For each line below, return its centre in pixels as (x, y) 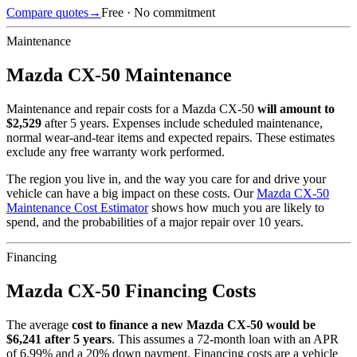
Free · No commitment (158, 13)
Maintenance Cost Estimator (77, 207)
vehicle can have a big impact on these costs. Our (130, 193)
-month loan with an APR (274, 339)
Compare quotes (47, 13)
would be (289, 324)
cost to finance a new (129, 324)
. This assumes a (154, 339)
